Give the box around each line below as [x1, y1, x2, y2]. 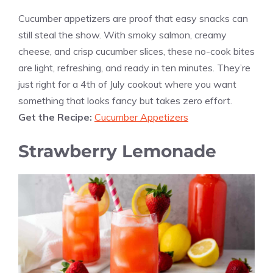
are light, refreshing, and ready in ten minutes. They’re [18, 61, 250, 74]
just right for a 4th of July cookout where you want [18, 77, 236, 90]
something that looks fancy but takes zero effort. [18, 94, 232, 107]
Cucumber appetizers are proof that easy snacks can [18, 12, 248, 24]
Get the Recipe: [18, 110, 94, 123]
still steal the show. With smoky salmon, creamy [18, 28, 227, 41]
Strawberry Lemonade [18, 140, 216, 161]
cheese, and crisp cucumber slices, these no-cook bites [18, 44, 255, 57]
